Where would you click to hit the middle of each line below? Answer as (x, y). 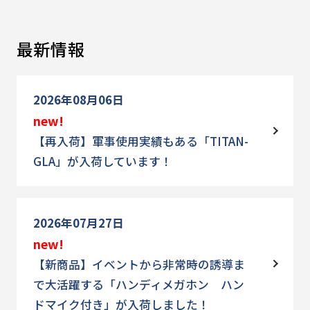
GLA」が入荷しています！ (102, 162)
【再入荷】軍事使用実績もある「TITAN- (140, 142)
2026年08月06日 (78, 100)
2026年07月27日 (78, 222)
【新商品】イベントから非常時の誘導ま (139, 264)
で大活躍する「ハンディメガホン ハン (138, 284)
